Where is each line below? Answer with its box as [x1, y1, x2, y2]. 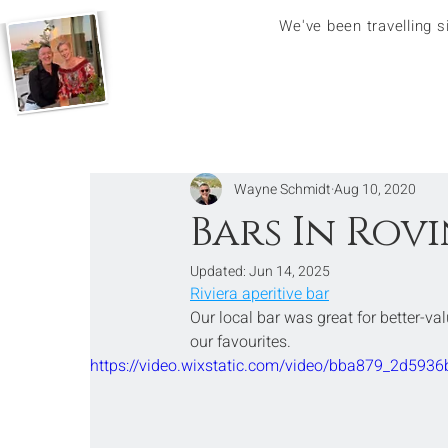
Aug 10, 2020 [334, 178, 416, 200]
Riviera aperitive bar [190, 282, 329, 306]
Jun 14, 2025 [249, 261, 330, 282]
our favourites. [190, 330, 291, 354]
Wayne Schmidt [234, 178, 331, 200]
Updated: [190, 261, 249, 282]
